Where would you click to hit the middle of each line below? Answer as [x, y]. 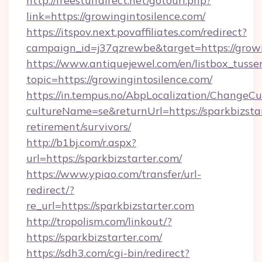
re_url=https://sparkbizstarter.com [110, 206]
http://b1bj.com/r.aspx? [81, 142]
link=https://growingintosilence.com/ [116, 16]
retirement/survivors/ [79, 127]
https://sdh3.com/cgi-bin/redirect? [108, 253]
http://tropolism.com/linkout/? [99, 221]
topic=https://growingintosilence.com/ [119, 79]
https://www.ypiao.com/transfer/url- [114, 174]
